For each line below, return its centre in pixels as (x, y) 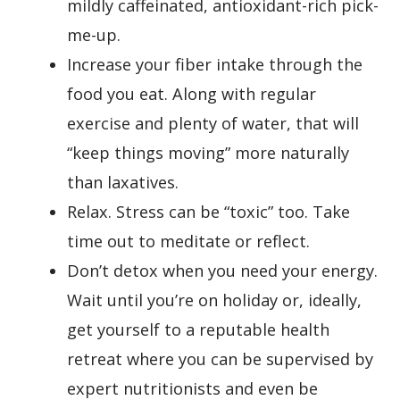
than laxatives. (122, 183)
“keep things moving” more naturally (208, 153)
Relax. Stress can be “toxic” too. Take (208, 212)
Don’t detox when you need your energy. (222, 271)
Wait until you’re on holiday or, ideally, (214, 300)
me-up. (93, 35)
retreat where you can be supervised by (220, 359)
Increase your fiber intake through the (214, 65)
